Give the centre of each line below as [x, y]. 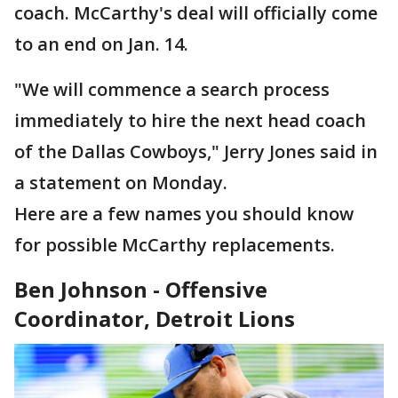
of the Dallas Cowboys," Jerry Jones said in [196, 151]
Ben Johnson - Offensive [141, 289]
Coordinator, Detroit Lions [155, 318]
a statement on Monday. [121, 183]
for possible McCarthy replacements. [175, 245]
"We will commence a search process [172, 89]
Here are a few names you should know [184, 214]
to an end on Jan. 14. [101, 44]
